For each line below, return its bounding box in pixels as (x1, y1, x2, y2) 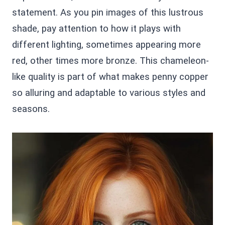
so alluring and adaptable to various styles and (12, 87, 205, 98)
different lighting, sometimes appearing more (12, 39, 201, 50)
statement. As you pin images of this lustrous (12, 7, 203, 18)
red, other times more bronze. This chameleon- (12, 55, 209, 66)
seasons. (12, 103, 50, 115)
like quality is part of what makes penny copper (12, 71, 208, 82)
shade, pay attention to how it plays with (12, 23, 181, 34)
